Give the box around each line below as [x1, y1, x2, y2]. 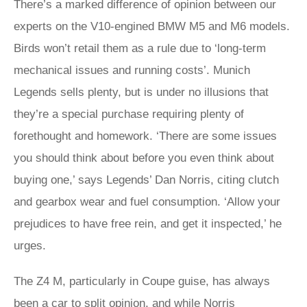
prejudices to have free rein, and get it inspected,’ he [14, 217, 282, 230]
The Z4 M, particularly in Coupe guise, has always [14, 275, 270, 288]
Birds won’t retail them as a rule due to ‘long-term [14, 42, 266, 55]
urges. [14, 239, 46, 252]
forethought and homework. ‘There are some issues [14, 130, 277, 143]
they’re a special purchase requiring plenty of [14, 108, 244, 121]
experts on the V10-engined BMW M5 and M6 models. [14, 20, 290, 33]
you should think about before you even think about [14, 151, 274, 164]
